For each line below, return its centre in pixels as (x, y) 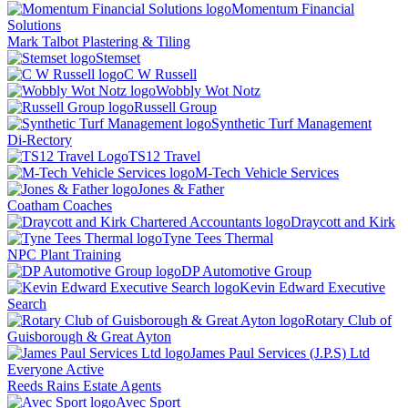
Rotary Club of (348, 321)
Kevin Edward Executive (312, 288)
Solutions (34, 25)
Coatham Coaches (60, 206)
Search (27, 304)
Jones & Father (181, 189)
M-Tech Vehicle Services (267, 173)
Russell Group (175, 107)
